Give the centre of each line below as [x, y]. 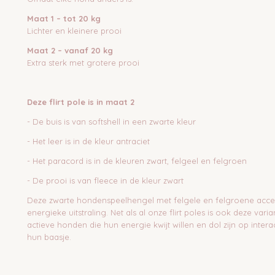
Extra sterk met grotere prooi [83, 63]
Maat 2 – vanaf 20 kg [70, 50]
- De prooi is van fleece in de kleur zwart [105, 180]
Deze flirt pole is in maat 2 [81, 102]
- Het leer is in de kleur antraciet [88, 141]
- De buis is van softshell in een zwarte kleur [111, 122]
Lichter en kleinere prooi [74, 31]
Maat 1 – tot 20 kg [64, 18]
